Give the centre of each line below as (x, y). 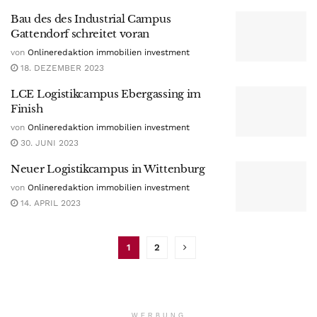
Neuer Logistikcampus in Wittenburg (108, 168)
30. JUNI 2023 (48, 143)
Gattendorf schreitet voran (80, 33)
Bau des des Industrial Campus (91, 18)
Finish (27, 108)
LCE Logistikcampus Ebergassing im (106, 93)
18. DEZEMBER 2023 (61, 68)
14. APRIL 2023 (49, 203)
